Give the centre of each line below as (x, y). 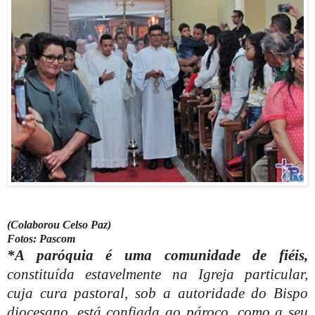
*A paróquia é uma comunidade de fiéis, (157, 255)
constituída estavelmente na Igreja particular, (157, 274)
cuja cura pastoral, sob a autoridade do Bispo (157, 293)
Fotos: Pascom (41, 238)
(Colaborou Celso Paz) (59, 224)
